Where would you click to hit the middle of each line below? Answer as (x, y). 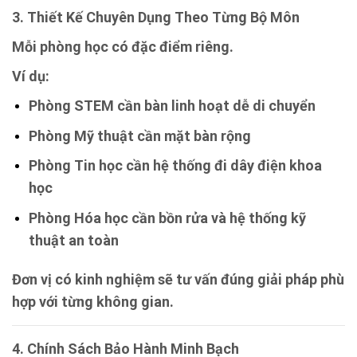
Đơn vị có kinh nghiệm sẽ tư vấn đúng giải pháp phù (178, 279)
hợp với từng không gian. (93, 301)
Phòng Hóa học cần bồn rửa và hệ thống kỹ (167, 218)
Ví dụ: (31, 76)
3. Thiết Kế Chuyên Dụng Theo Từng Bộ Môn (156, 18)
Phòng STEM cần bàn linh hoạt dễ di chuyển (172, 106)
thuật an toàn (73, 240)
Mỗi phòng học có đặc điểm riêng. (123, 47)
